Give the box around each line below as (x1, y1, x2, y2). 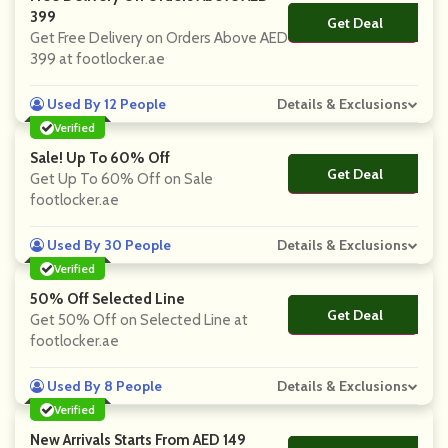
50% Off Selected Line (30, 290, 185, 308)
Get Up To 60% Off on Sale (30, 170, 213, 188)
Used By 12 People (44, 95, 166, 113)
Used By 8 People (44, 377, 162, 395)
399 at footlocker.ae (30, 50, 165, 68)
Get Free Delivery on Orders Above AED (30, 29, 288, 47)
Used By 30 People (44, 236, 171, 254)
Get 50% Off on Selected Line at (30, 311, 248, 329)
